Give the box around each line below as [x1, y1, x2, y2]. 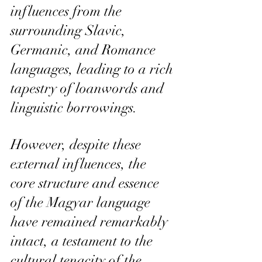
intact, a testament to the [11, 232, 156, 250]
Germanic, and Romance [11, 40, 159, 58]
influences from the [11, 2, 125, 20]
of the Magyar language [11, 193, 154, 211]
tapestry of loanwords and [11, 79, 167, 97]
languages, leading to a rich [11, 60, 177, 78]
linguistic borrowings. [11, 98, 137, 116]
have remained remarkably [11, 212, 171, 230]
